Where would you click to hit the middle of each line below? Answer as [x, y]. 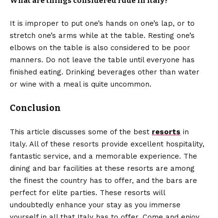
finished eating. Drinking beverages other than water [105, 72]
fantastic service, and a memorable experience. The [103, 156]
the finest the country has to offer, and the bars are [103, 180]
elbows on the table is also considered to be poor [100, 47]
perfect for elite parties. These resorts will [87, 192]
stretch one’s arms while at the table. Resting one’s [102, 35]
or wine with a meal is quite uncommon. [81, 84]
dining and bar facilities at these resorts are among [102, 168]
